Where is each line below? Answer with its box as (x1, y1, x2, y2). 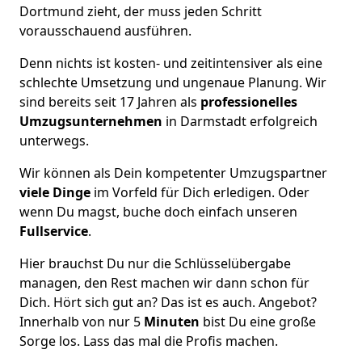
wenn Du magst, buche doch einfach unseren (19, 202, 297, 221)
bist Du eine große (203, 312, 316, 330)
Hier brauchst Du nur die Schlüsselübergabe (19, 254, 291, 272)
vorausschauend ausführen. (19, 21, 192, 40)
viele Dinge (19, 183, 90, 201)
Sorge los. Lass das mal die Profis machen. (19, 331, 278, 350)
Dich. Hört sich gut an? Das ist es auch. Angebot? (19, 293, 317, 311)
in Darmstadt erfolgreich (166, 112, 318, 130)
